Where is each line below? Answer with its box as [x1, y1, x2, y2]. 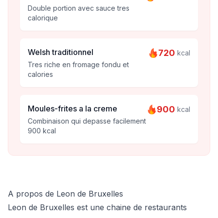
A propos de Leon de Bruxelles [8, 189, 123, 199]
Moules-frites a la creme [28, 104, 117, 113]
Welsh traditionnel [28, 47, 93, 57]
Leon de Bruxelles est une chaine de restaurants [8, 202, 187, 212]
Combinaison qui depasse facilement [28, 117, 146, 125]
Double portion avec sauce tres [28, 4, 129, 12]
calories [28, 70, 53, 78]
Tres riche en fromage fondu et [28, 60, 129, 69]
